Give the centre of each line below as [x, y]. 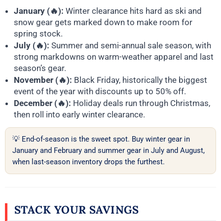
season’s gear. [40, 68]
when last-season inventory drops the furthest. [89, 162]
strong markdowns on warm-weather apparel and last [114, 57]
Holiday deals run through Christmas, [141, 103]
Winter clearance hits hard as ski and [133, 11]
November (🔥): [43, 80]
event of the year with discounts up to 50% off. [100, 92]
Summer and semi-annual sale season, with [130, 46]
